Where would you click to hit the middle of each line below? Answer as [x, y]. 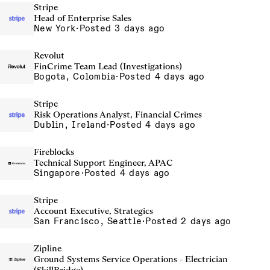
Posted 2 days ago [188, 221]
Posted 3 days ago [122, 28]
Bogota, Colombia [75, 77]
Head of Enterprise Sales [83, 18]
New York [55, 28]
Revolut [49, 55]
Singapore [57, 173]
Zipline [48, 248]
